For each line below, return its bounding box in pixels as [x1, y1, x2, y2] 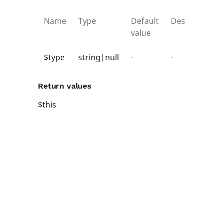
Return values [38, 81, 92, 91]
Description [171, 15, 215, 26]
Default [131, 15, 159, 26]
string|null [78, 52, 119, 63]
